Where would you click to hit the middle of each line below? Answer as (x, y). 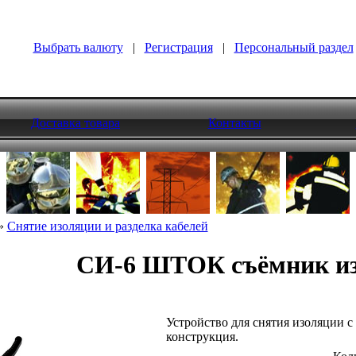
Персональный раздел (294, 47)
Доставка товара (75, 123)
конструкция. (202, 337)
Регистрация (178, 47)
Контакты (234, 123)
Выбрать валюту (78, 47)
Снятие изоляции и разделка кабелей (107, 226)
